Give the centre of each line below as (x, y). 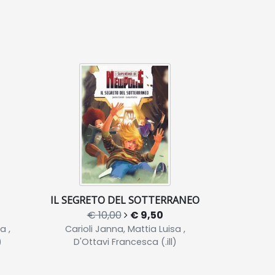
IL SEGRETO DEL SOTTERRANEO (125, 200)
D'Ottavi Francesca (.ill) (125, 242)
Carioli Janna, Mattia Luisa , (125, 229)
